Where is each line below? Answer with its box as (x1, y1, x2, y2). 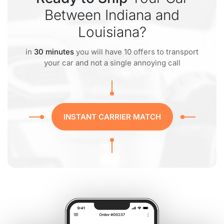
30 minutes (34, 47, 74, 56)
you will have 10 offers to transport (74, 47, 198, 56)
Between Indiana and (44, 6, 179, 23)
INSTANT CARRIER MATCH (63, 112, 161, 121)
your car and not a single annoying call (43, 58, 180, 67)
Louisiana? (77, 23, 146, 40)
